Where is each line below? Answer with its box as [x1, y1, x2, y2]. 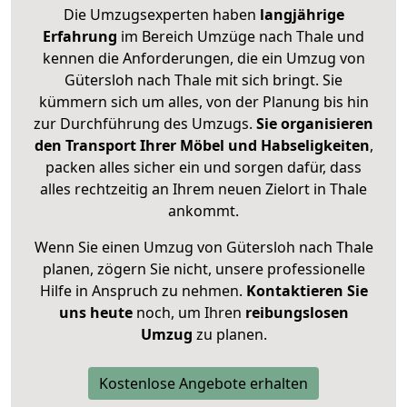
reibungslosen [244, 303, 349, 323]
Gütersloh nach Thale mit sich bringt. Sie [65, 70, 342, 91]
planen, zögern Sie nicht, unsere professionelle [42, 259, 365, 280]
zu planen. [192, 324, 267, 345]
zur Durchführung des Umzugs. [34, 114, 256, 134]
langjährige [259, 5, 344, 25]
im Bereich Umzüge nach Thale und [117, 26, 364, 47]
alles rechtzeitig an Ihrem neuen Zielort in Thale [40, 179, 367, 200]
